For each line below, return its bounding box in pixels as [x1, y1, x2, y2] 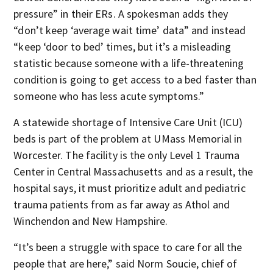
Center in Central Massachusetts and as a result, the [13, 165, 253, 179]
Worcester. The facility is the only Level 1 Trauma [13, 148, 240, 162]
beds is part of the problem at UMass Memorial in [13, 132, 243, 146]
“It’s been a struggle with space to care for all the [13, 240, 243, 254]
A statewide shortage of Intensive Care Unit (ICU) [13, 115, 243, 129]
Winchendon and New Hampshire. [13, 214, 168, 228]
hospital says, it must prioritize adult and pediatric [13, 181, 246, 195]
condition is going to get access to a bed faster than [13, 73, 257, 87]
